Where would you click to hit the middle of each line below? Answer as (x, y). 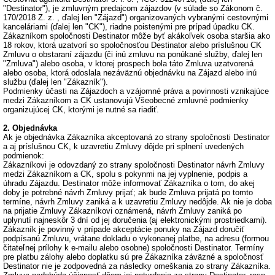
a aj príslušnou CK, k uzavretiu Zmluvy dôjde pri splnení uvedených (123, 146)
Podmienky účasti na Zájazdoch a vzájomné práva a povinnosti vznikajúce (136, 91)
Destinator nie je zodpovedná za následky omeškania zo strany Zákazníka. (137, 266)
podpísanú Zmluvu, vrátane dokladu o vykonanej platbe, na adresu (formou (136, 238)
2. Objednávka (30, 128)
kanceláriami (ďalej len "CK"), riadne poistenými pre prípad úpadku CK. (129, 27)
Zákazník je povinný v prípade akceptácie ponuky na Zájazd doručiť (124, 229)
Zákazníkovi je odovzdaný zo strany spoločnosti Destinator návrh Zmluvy (134, 165)
